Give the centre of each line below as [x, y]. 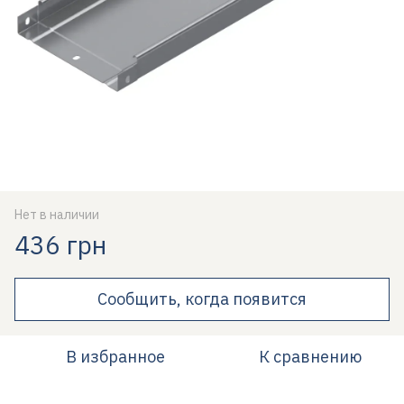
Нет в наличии [57, 215]
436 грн [60, 245]
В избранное [115, 357]
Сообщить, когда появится [202, 299]
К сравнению [310, 357]
